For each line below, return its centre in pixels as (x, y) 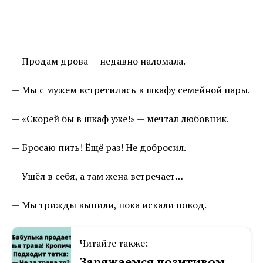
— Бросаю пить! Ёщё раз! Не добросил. (99, 148)
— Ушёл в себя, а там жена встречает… (97, 176)
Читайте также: (114, 243)
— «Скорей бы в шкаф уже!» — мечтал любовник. (120, 119)
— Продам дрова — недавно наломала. (99, 61)
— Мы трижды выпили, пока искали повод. (109, 205)
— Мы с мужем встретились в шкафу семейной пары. (131, 90)
